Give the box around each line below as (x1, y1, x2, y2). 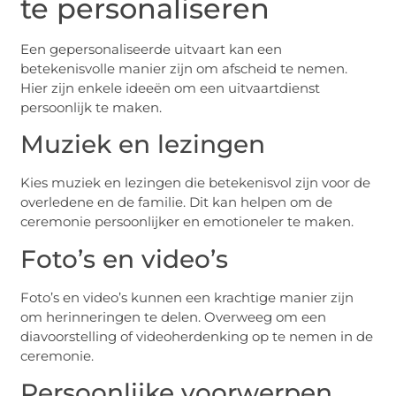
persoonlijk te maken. (20, 98, 163, 116)
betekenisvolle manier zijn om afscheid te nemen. (20, 59, 348, 77)
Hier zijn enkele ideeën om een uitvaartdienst (20, 79, 321, 96)
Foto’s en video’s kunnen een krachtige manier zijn (20, 288, 354, 306)
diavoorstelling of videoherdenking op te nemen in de (20, 327, 374, 345)
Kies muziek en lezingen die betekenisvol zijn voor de (20, 174, 371, 192)
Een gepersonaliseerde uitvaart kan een (20, 40, 283, 57)
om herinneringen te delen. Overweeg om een (20, 308, 327, 325)
